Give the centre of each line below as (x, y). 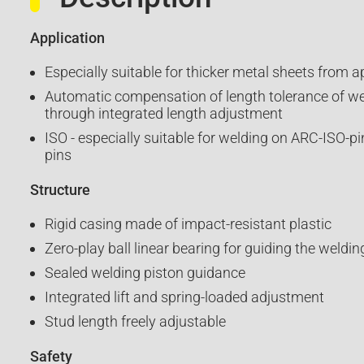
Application (67, 37)
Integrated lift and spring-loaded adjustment (184, 297)
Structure (60, 189)
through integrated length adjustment (163, 114)
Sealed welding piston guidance (145, 273)
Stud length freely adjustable (135, 322)
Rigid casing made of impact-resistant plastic (188, 223)
